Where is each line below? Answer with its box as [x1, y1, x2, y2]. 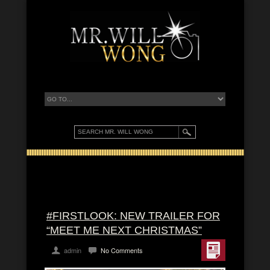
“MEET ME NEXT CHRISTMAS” [46, 224, 202, 236]
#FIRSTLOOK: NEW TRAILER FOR [46, 210, 220, 222]
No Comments [101, 245, 143, 255]
